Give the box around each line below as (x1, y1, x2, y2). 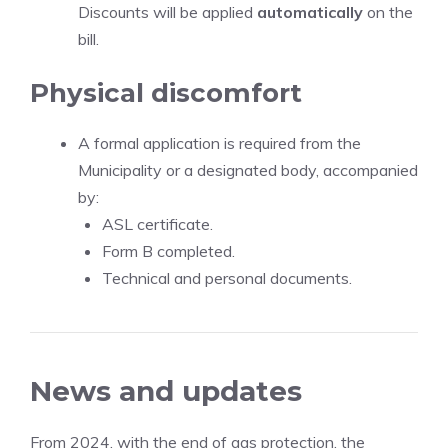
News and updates (30, 374, 302, 408)
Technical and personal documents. (102, 268, 352, 288)
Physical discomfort (30, 77, 302, 109)
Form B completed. (102, 241, 235, 261)
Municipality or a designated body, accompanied (78, 160, 418, 180)
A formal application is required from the (78, 133, 361, 153)
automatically (257, 2, 363, 22)
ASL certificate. (102, 214, 213, 234)
